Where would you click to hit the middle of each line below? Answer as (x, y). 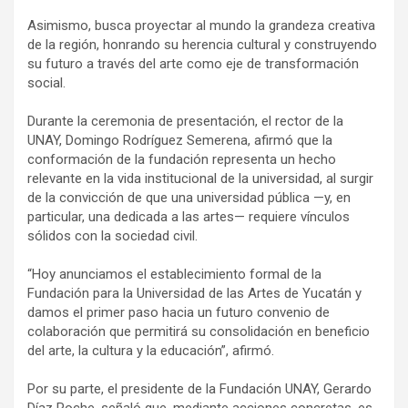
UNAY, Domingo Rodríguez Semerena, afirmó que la (180, 141)
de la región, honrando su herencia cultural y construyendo (202, 45)
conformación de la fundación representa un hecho (182, 160)
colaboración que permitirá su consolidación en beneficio (199, 332)
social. (46, 83)
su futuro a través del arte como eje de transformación (193, 64)
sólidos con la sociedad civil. (112, 236)
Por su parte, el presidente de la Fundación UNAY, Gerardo (199, 389)
